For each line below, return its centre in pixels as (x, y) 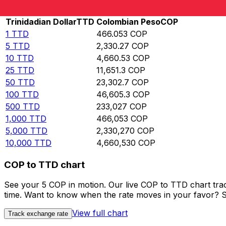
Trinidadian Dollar (41, 22)
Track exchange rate (38, 214)
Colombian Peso (128, 22)
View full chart (100, 213)
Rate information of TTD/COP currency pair (92, 10)
